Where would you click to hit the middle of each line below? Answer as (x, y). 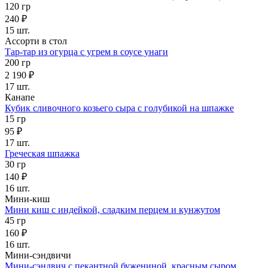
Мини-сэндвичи (38, 255)
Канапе (20, 98)
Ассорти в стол (36, 41)
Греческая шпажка (42, 154)
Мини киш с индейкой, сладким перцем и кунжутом (112, 210)
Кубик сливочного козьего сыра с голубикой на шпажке (119, 108)
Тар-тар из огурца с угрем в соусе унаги (86, 52)
